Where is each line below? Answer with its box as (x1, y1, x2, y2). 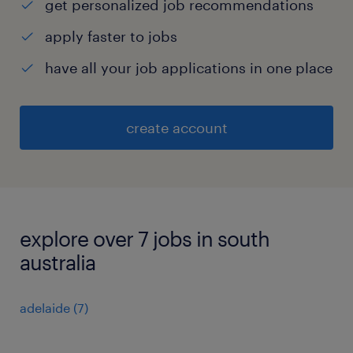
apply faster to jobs (45, 28, 177, 46)
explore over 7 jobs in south (20, 226, 269, 251)
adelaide (20, 300, 70, 316)
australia (20, 250, 95, 275)
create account (125, 119, 228, 137)
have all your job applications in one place (45, 59, 333, 77)
